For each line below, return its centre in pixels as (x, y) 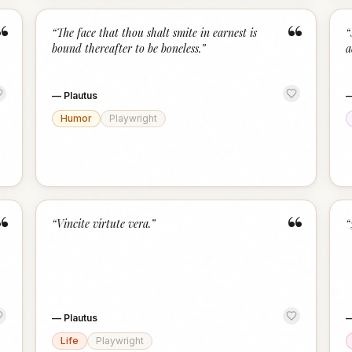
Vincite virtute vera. (104, 224)
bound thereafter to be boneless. (127, 48)
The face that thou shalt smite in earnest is (157, 33)
